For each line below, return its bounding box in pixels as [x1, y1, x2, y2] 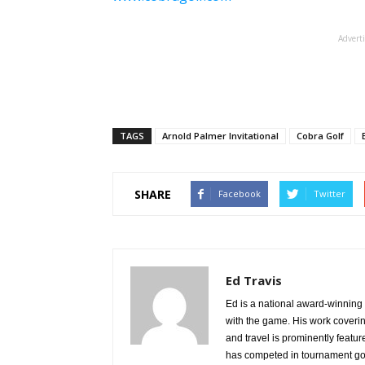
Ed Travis [226, 272, 282, 288]
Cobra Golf [297, 130, 344, 142]
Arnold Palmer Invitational [162, 130, 279, 142]
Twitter [314, 187, 345, 200]
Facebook [218, 187, 261, 200]
